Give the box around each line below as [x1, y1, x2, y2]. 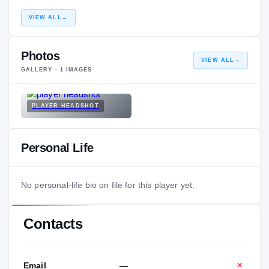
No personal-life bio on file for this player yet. [21, 180, 195, 190]
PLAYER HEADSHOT [32, 102, 99, 109]
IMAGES [63, 66, 92, 73]
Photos [21, 49, 60, 62]
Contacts [23, 215, 83, 232]
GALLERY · [21, 66, 60, 73]
